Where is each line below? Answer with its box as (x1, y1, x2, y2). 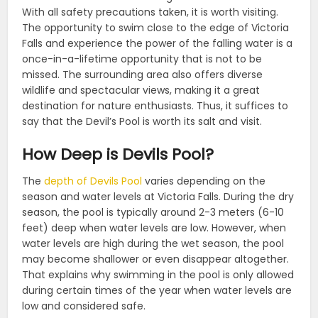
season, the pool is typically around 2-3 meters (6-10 (22, 204, 285, 219)
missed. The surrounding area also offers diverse (22, 67, 263, 82)
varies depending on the (142, 173, 266, 188)
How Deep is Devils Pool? (22, 143, 214, 165)
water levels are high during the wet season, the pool (22, 236, 285, 251)
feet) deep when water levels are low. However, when (22, 220, 287, 235)
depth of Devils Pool (44, 173, 143, 188)
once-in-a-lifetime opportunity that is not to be (22, 51, 263, 66)
